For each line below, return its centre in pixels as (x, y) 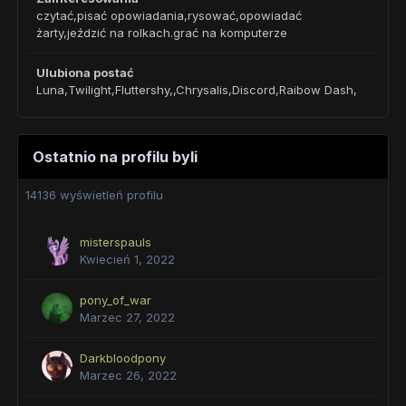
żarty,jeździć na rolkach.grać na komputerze (162, 33)
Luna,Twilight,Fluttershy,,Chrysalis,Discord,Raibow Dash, (197, 90)
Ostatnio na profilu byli (115, 157)
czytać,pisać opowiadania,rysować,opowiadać (169, 15)
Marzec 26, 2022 (128, 375)
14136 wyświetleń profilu (94, 195)
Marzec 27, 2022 (127, 317)
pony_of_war (116, 300)
